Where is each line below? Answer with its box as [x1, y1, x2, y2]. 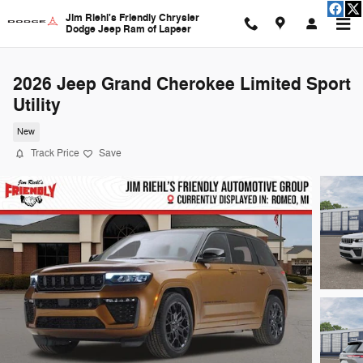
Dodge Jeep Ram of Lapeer [66, 23, 191, 36]
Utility [13, 94, 61, 117]
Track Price [31, 147, 79, 160]
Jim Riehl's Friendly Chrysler [66, 11, 199, 24]
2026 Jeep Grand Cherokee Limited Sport [13, 73, 351, 96]
